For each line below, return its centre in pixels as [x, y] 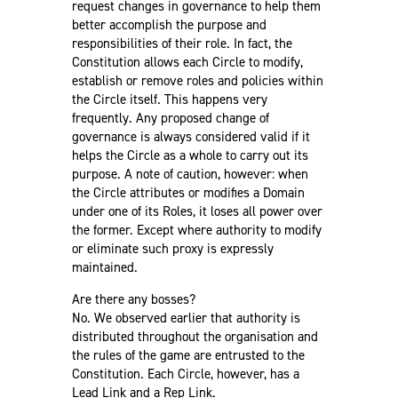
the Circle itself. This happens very [169, 99]
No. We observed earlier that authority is [186, 318]
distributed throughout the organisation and [195, 336]
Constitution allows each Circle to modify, [187, 62]
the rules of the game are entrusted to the [188, 355]
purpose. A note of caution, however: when [190, 174]
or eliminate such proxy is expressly [172, 248]
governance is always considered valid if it [191, 136]
